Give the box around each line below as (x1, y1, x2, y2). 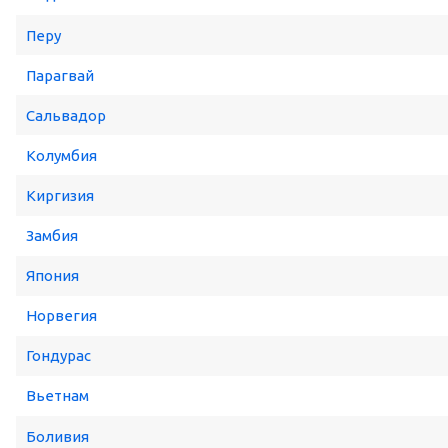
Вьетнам (26, 387, 89, 405)
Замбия (26, 227, 78, 245)
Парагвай (26, 66, 94, 84)
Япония (26, 267, 79, 285)
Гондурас (26, 347, 91, 365)
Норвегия (26, 307, 97, 325)
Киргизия (26, 186, 94, 204)
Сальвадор (26, 106, 106, 124)
